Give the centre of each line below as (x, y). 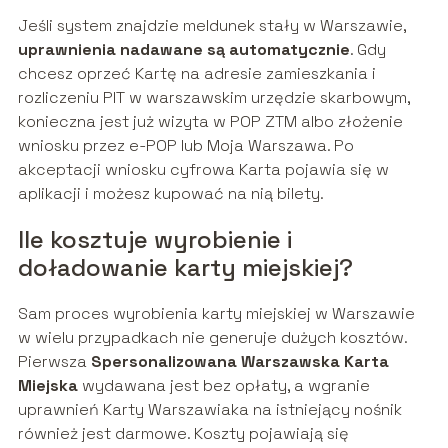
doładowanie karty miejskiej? (185, 268)
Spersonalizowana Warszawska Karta (239, 362)
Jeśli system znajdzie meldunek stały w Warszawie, (211, 26)
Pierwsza (54, 362)
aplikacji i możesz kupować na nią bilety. (170, 194)
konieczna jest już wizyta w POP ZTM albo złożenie (210, 122)
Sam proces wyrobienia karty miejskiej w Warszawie (216, 314)
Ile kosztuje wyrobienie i (154, 240)
